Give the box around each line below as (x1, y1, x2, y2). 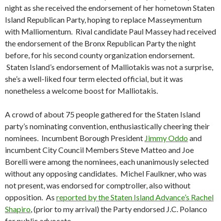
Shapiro (5, 204, 31, 214)
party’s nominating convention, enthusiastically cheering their (5, 121, 210, 131)
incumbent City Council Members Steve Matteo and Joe (5, 145, 194, 155)
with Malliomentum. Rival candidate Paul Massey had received (5, 27, 216, 37)
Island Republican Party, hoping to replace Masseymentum (5, 15, 202, 25)
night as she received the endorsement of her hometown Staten (5, 3, 215, 13)
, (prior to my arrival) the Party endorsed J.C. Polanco (31, 204, 207, 214)
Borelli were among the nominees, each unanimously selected (5, 157, 209, 167)
